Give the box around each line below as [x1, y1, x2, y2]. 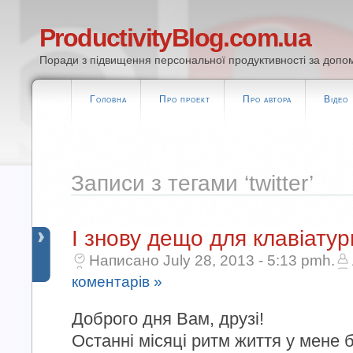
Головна [90, 94, 127, 105]
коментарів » [72, 273, 162, 290]
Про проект [159, 94, 210, 105]
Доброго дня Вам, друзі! [72, 309, 264, 329]
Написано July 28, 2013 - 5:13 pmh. [89, 252, 335, 269]
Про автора [243, 94, 292, 105]
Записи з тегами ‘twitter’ [71, 171, 314, 195]
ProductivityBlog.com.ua [39, 24, 311, 52]
